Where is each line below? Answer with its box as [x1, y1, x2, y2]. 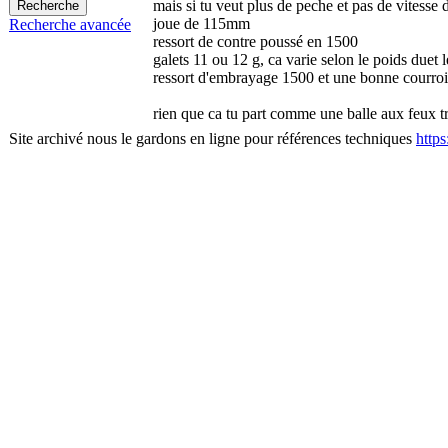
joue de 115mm [153, 15, 250, 32]
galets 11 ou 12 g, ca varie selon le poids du [153, 51, 427, 68]
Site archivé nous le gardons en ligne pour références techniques [9, 130, 416, 147]
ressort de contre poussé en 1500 [153, 33, 358, 50]
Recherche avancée [9, 16, 131, 33]
